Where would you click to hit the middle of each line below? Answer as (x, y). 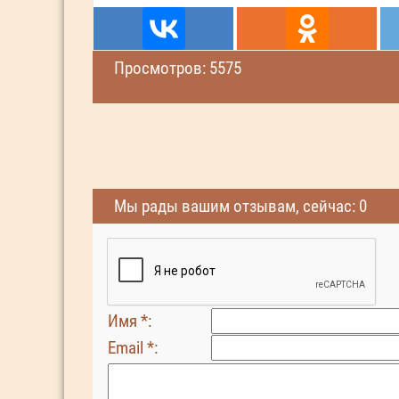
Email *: (133, 348)
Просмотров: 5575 (178, 68)
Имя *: (130, 321)
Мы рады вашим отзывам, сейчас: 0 (240, 206)
